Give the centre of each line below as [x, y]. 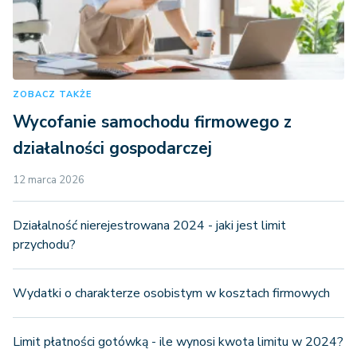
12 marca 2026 [49, 180]
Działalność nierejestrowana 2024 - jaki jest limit [149, 226]
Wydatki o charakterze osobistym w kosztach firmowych [171, 293]
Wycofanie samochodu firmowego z [152, 122]
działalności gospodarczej [112, 148]
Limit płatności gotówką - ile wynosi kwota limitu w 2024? [178, 342]
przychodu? [44, 245]
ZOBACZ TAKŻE [52, 94]
